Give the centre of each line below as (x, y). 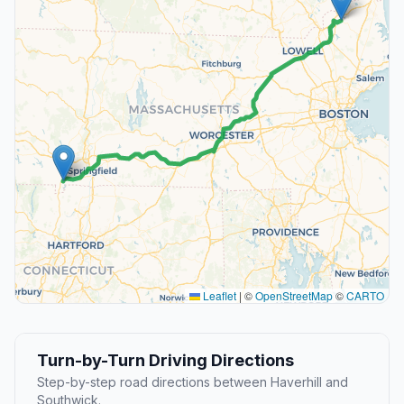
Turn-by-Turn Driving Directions (165, 361)
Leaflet (218, 296)
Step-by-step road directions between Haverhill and (193, 382)
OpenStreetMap (294, 296)
